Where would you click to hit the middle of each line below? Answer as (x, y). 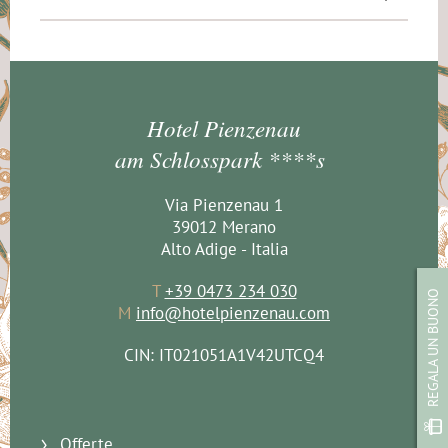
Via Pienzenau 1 (224, 204)
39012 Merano (224, 226)
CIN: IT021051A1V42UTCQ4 (224, 354)
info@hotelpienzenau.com (233, 312)
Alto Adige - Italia (224, 248)
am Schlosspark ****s (224, 158)
